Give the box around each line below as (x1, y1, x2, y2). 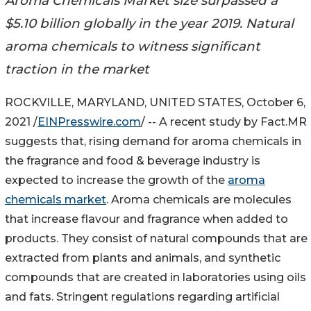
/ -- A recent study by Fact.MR (141, 115, 307, 129)
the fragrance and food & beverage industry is (5, 154, 260, 168)
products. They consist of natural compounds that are (5, 232, 308, 246)
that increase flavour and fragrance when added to (5, 212, 288, 226)
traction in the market (5, 60, 149, 77)
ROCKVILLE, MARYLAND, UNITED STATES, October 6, (5, 96, 305, 110)
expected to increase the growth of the (5, 174, 228, 187)
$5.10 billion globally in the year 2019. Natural (5, 15, 294, 31)
